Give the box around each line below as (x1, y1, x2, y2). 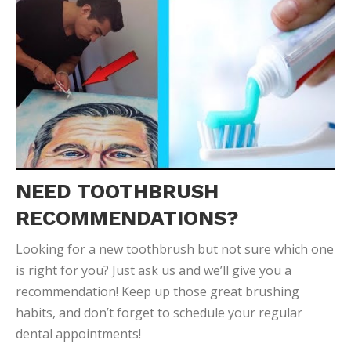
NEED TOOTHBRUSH (16, 179, 219, 204)
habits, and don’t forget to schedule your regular (16, 304, 302, 322)
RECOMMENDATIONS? (16, 206, 239, 230)
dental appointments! (16, 325, 141, 343)
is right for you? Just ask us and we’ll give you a (16, 262, 291, 280)
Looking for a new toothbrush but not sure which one (16, 241, 334, 259)
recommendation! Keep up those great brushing (16, 283, 299, 301)
